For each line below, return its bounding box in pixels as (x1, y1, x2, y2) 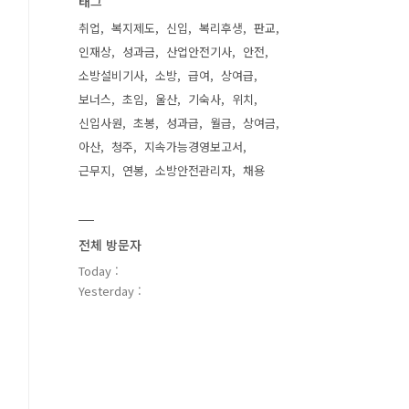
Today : (79, 262, 119, 279)
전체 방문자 (79, 236, 142, 254)
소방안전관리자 (155, 162, 232, 179)
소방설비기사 (79, 67, 144, 84)
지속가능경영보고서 (144, 138, 243, 155)
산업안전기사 (166, 43, 232, 60)
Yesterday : (79, 282, 142, 299)
